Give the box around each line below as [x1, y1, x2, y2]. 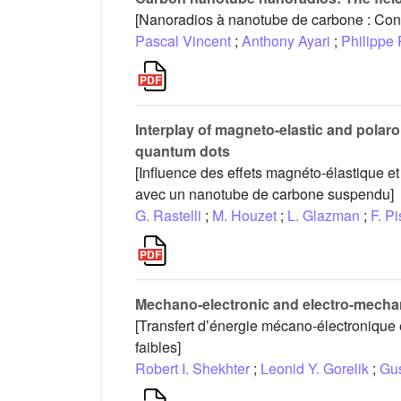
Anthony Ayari [242, 30, 330, 51]
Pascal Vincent [135, 30, 231, 51]
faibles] [135, 336, 181, 357]
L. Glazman [287, 204, 360, 226]
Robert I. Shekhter [135, 357, 250, 379]
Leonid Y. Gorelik [260, 357, 369, 379]
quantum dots [135, 140, 230, 161]
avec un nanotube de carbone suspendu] [135, 183, 394, 204]
